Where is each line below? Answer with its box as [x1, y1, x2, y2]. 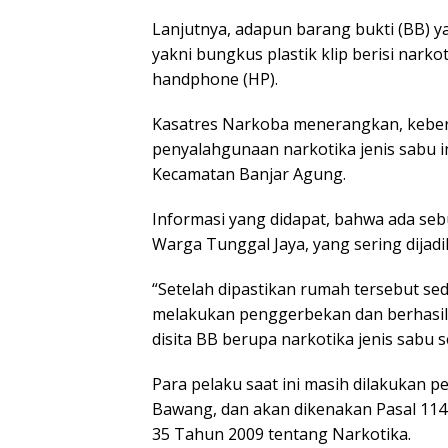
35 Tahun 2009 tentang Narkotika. [152, 422, 411, 445]
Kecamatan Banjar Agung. [152, 162, 346, 185]
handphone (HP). [152, 67, 278, 90]
